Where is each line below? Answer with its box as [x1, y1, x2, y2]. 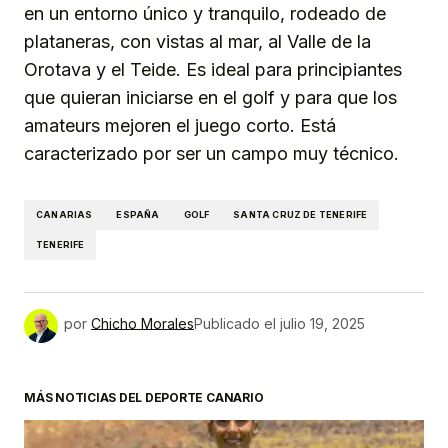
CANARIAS [36, 209, 93, 221]
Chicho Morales [91, 314, 194, 332]
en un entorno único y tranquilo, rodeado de [24, 2, 386, 24]
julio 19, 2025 [280, 314, 365, 332]
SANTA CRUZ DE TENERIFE [233, 209, 368, 221]
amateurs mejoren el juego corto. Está [24, 114, 336, 136]
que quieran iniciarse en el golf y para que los [24, 86, 397, 108]
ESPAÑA [116, 209, 160, 221]
